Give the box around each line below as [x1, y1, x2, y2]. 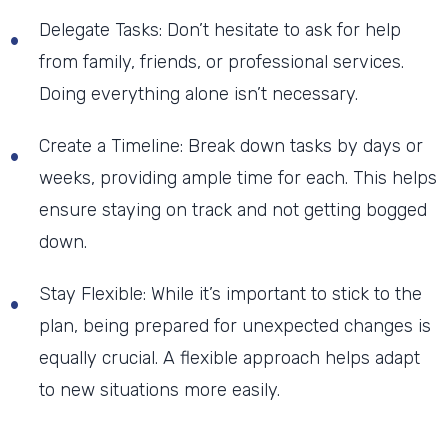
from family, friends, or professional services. [38, 51, 404, 73]
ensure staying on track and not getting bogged [38, 199, 427, 221]
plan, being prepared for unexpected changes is [38, 315, 431, 337]
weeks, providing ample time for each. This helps [38, 167, 437, 189]
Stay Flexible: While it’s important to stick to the [38, 283, 422, 305]
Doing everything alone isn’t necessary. [38, 83, 358, 105]
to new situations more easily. [38, 379, 280, 401]
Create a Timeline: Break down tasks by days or [38, 135, 423, 157]
